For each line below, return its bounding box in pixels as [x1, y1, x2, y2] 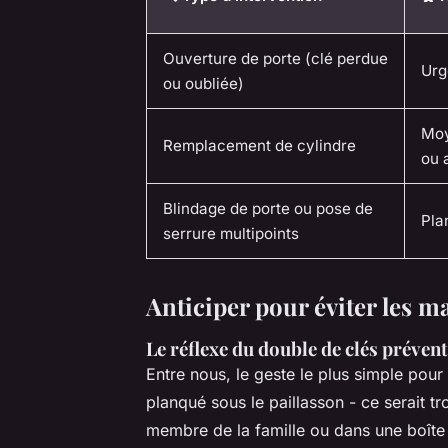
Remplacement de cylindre [163, 136, 356, 155]
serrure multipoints [163, 224, 299, 243]
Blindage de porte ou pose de [163, 199, 373, 218]
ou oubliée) [163, 74, 244, 93]
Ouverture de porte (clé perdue [163, 49, 388, 68]
